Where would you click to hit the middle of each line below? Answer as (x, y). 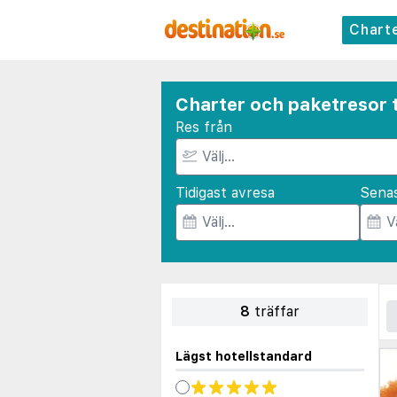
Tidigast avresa (225, 193)
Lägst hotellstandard (244, 356)
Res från (204, 127)
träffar (277, 311)
